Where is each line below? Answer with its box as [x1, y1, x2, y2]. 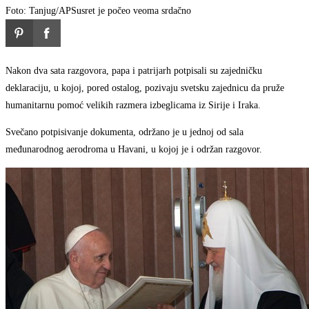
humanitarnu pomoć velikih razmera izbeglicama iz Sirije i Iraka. [6, 100, 261, 111]
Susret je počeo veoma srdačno [71, 6, 191, 17]
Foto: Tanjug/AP [6, 6, 71, 17]
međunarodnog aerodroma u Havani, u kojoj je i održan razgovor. [6, 144, 262, 155]
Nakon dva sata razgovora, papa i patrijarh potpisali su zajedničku [6, 66, 262, 77]
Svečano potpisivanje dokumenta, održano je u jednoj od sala [6, 127, 243, 138]
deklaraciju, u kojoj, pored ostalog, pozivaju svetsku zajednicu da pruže [6, 83, 284, 94]
